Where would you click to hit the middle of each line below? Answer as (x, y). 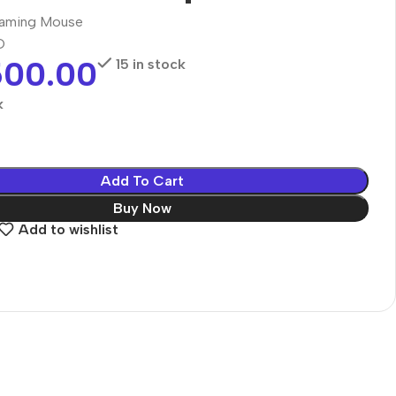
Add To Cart (142, 180)
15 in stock (150, 64)
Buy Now (142, 208)
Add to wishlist (68, 229)
